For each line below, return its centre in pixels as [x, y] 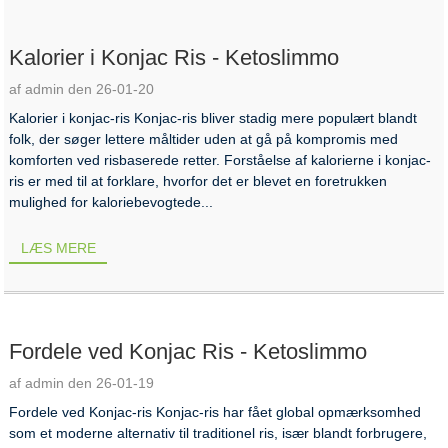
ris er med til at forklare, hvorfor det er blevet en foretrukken [198, 180]
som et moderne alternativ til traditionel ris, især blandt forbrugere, [218, 432]
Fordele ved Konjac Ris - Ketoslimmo [188, 351]
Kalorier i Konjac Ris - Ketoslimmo [174, 57]
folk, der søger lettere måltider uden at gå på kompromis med [204, 138]
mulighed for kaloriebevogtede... [111, 201]
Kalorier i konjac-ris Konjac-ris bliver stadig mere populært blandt [213, 117]
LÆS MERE [58, 247]
